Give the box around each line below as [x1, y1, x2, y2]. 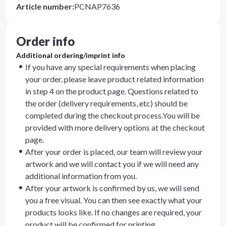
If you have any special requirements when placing [25, 62, 196, 72]
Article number [16, 2, 72, 11]
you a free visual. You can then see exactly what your [25, 195, 202, 205]
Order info [16, 34, 75, 48]
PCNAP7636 [74, 2, 120, 11]
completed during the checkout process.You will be [25, 110, 200, 120]
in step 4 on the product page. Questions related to [25, 86, 198, 96]
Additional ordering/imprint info [16, 51, 125, 60]
